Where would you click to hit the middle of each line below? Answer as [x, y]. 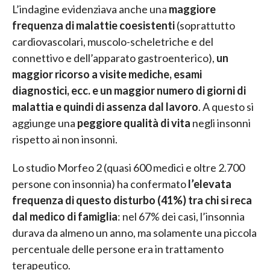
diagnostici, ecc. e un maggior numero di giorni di [129, 91]
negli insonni [221, 123]
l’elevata [210, 184]
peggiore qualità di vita [134, 123]
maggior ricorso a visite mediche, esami [107, 74]
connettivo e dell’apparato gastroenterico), [114, 58]
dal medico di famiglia [65, 217]
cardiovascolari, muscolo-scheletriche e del [113, 42]
